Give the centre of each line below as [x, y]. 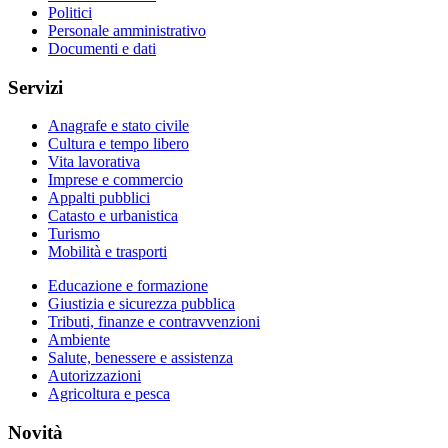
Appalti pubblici [99, 198]
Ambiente [79, 340]
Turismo [74, 234]
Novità [35, 433]
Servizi [35, 87]
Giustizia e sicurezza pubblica [141, 304]
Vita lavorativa [94, 162]
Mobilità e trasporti [107, 252]
